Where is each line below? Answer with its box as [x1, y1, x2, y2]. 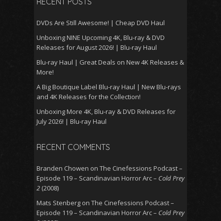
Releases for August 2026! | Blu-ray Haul [37, 43, 157, 52]
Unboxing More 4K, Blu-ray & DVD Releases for [37, 107, 176, 116]
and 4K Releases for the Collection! [37, 92, 141, 102]
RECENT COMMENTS [37, 142, 110, 152]
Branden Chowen [37, 164, 89, 173]
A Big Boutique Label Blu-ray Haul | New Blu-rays [37, 82, 181, 92]
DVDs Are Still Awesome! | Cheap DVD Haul [37, 18, 165, 28]
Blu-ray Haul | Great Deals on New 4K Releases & [37, 58, 184, 67]
